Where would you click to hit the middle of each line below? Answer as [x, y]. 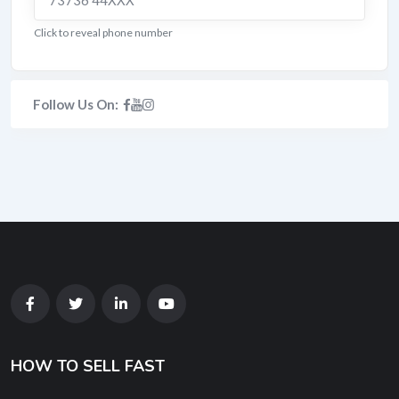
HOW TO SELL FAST [88, 366]
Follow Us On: [76, 104]
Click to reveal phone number [103, 33]
